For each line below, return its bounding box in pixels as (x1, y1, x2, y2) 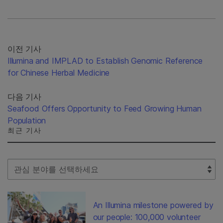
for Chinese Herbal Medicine (7, 68, 110, 78)
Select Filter (7, 159, 50, 170)
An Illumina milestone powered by (93, 200, 214, 211)
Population (7, 115, 46, 126)
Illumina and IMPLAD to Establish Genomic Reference (7, 56, 203, 66)
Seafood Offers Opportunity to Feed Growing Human (7, 104, 202, 114)
